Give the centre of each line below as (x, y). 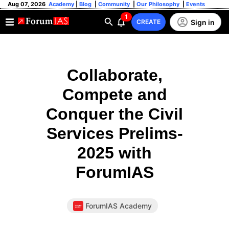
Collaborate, (114, 75)
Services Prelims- (114, 133)
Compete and (114, 95)
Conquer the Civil (114, 114)
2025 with (114, 153)
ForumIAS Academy (119, 206)
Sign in (203, 22)
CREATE (148, 22)
